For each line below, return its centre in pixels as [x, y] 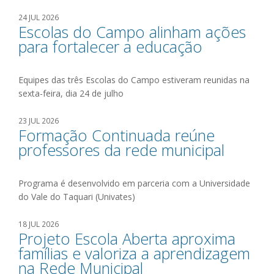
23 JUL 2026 [39, 120]
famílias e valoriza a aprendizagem [134, 253]
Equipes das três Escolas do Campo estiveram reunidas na [134, 80]
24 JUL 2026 [39, 17]
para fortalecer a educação [110, 46]
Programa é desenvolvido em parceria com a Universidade [134, 183]
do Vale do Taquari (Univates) [77, 197]
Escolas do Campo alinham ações [132, 32]
